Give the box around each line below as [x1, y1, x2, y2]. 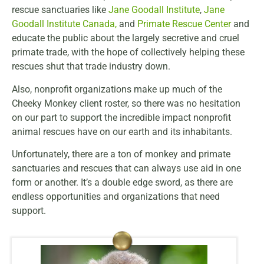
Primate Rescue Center [137, 18, 231, 30]
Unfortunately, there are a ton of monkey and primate [12, 148, 230, 160]
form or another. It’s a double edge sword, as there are [12, 177, 233, 189]
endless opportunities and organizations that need [12, 191, 220, 203]
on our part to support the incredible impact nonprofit [12, 111, 231, 123]
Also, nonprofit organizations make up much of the [12, 83, 222, 95]
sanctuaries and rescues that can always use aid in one [12, 163, 241, 174]
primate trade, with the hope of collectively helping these [12, 47, 245, 58]
